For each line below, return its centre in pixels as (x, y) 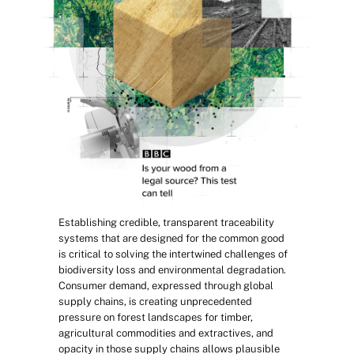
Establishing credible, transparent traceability (166, 222)
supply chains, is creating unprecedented (155, 301)
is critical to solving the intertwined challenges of (173, 254)
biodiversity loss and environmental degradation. (172, 270)
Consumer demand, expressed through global (166, 286)
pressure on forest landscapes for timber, (156, 317)
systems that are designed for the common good (171, 238)
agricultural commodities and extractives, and (166, 333)
